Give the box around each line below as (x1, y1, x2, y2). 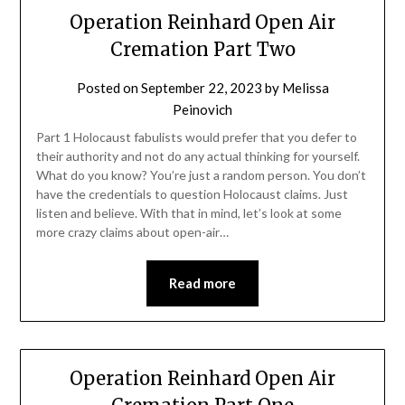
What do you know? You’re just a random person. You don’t (35, 167, 366, 184)
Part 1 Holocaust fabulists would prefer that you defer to (35, 129, 357, 146)
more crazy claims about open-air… (35, 224, 229, 240)
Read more (169, 275, 236, 292)
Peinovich (173, 101, 232, 118)
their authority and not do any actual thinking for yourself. (35, 148, 360, 165)
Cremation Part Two (109, 38, 296, 61)
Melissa (281, 80, 329, 97)
